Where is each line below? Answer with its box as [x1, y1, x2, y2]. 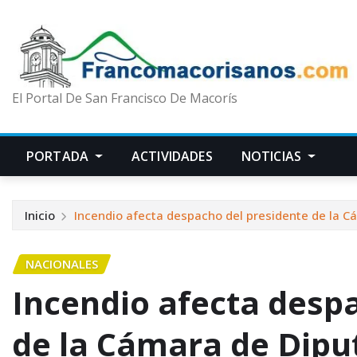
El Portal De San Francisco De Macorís [12, 89, 237, 108]
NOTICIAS [241, 147, 305, 166]
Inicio [25, 207, 55, 224]
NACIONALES [25, 256, 98, 273]
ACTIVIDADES [131, 147, 213, 166]
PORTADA [26, 147, 92, 166]
